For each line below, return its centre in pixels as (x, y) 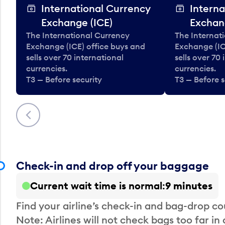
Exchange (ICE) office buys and (86, 46)
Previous (37, 110)
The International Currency (78, 35)
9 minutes (189, 185)
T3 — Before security (64, 79)
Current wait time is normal (96, 185)
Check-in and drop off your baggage (113, 165)
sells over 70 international (75, 57)
